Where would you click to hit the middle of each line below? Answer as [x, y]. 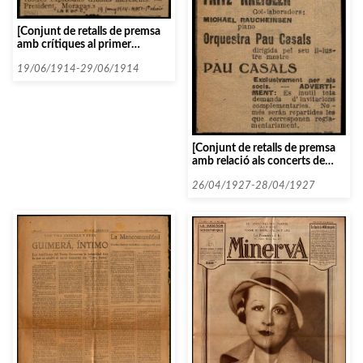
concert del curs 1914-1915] [87, 58]
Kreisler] [213, 173]
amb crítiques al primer [74, 45]
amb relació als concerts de [258, 160]
